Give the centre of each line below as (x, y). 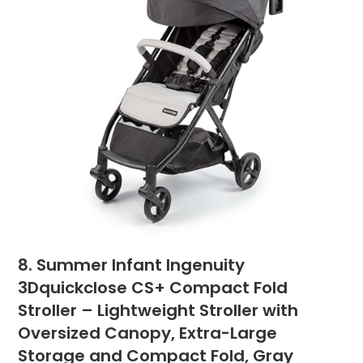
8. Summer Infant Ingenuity (132, 265)
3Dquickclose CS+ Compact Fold (153, 287)
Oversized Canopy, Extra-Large (148, 333)
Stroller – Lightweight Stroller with (158, 310)
